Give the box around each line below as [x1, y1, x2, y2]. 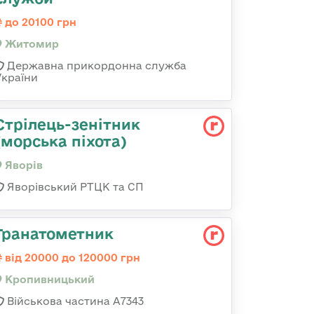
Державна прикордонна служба [4, 60, 186, 71]
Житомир [2, 38, 59, 50]
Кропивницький [2, 273, 95, 285]
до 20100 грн [2, 16, 76, 28]
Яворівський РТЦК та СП [4, 181, 144, 193]
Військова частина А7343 [4, 295, 144, 307]
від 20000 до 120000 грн [2, 252, 140, 264]
